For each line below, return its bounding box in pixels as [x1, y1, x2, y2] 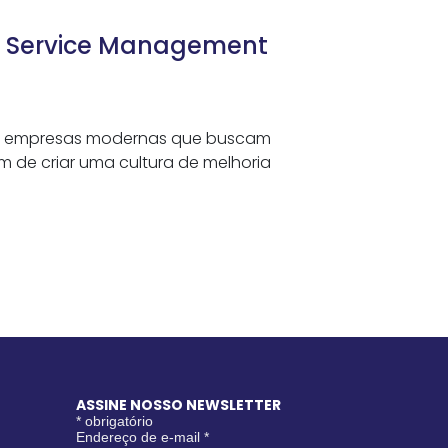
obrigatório [81, 413, 153, 429]
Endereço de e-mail [76, 429, 204, 445]
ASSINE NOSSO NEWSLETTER [76, 395, 281, 415]
